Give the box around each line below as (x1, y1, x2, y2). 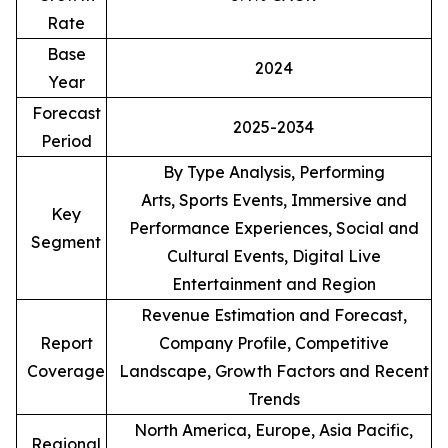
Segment (31, 231, 101, 252)
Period (40, 130, 92, 151)
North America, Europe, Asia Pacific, (134, 419, 413, 440)
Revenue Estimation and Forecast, (140, 304, 407, 325)
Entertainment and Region (171, 273, 376, 294)
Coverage (27, 360, 105, 381)
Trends (247, 388, 300, 409)
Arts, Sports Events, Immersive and (140, 189, 407, 210)
